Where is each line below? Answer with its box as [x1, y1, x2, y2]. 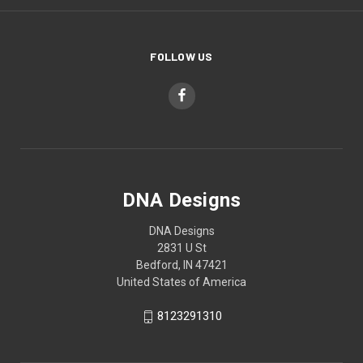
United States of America [117, 275, 246, 289]
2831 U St [156, 241, 207, 255]
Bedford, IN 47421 [135, 258, 228, 272]
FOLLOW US [150, 49, 213, 63]
